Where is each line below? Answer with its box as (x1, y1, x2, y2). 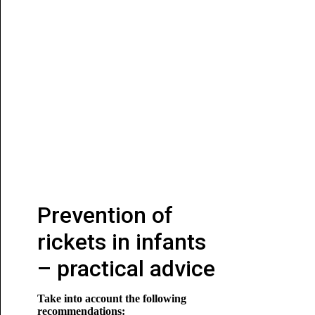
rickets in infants (37, 229, 206, 255)
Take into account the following (37, 292, 186, 304)
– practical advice (37, 255, 215, 282)
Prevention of (37, 202, 173, 229)
